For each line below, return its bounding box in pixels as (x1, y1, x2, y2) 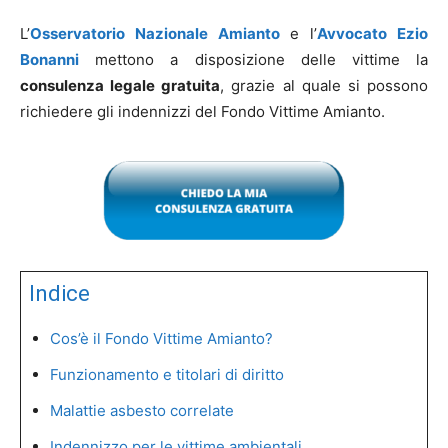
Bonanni (20, 50, 79, 69)
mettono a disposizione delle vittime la (79, 50, 428, 69)
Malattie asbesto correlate (50, 401, 234, 420)
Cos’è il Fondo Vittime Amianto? (50, 329, 273, 348)
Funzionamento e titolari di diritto (50, 365, 284, 384)
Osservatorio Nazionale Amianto (30, 24, 280, 43)
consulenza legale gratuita (20, 76, 221, 95)
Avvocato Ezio (317, 24, 429, 43)
